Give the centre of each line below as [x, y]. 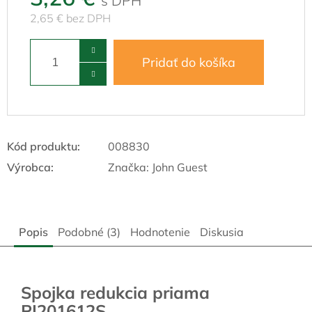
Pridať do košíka [189, 63]
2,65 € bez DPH [70, 18]
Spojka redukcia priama [115, 293]
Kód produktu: [44, 147]
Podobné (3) [89, 232]
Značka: [130, 167]
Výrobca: [30, 167]
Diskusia [222, 232]
